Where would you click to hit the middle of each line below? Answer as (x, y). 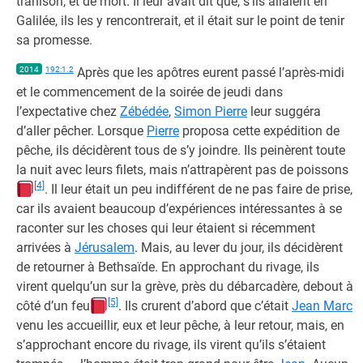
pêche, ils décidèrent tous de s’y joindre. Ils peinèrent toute (181, 150)
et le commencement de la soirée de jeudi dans (149, 92)
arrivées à (45, 248)
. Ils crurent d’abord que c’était (205, 306)
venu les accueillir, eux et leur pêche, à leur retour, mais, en (180, 325)
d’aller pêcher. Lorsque (81, 131)
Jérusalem (105, 248)
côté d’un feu (53, 306)
